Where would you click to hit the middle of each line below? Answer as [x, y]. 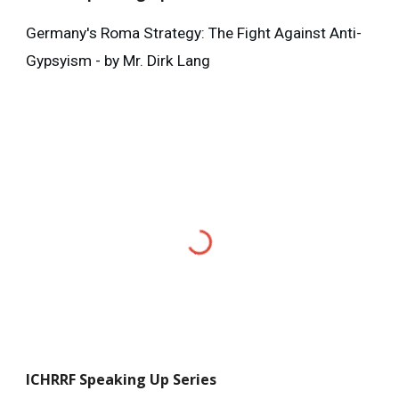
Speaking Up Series [148, 380]
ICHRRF [53, 380]
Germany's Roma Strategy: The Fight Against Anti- [194, 33]
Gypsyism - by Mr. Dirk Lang [118, 61]
